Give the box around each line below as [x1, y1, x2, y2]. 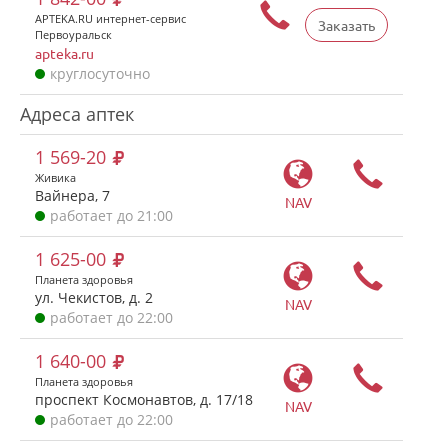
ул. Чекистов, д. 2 [35, 288, 153, 307]
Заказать [318, 16, 375, 34]
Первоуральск [35, 27, 112, 42]
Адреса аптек [20, 102, 134, 126]
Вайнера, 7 [35, 186, 110, 205]
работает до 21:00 [50, 206, 173, 225]
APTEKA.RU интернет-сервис [35, 11, 186, 26]
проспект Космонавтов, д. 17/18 [35, 390, 253, 409]
